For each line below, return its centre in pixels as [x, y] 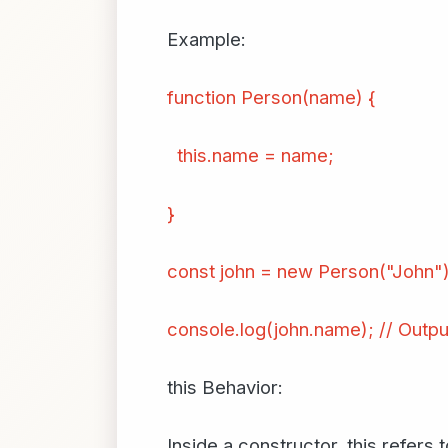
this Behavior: [225, 387]
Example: [206, 39]
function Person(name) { [271, 97]
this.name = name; [250, 155]
